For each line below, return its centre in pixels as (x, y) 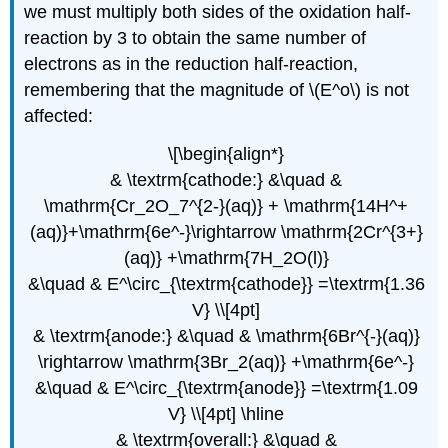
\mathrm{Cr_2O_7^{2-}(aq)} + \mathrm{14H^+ (226, 206)
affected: (59, 115)
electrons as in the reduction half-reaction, (191, 63)
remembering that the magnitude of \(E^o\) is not (217, 89)
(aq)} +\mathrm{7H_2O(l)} (226, 258)
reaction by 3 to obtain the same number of (195, 37)
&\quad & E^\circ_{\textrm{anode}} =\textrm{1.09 (226, 388)
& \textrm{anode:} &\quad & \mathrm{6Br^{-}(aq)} (226, 336)
